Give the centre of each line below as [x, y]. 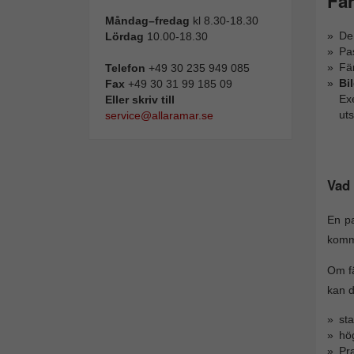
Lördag [126, 36]
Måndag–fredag [149, 21]
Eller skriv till [140, 100]
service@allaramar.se [159, 115]
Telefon [125, 68]
